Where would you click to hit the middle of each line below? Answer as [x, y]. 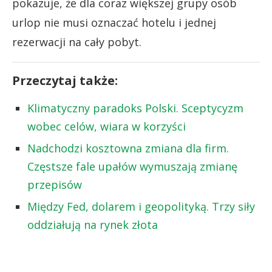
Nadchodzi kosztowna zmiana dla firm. [128, 148]
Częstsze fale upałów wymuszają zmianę [132, 166]
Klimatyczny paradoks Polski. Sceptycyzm [135, 108]
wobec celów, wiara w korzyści [107, 126]
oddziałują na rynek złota [93, 224]
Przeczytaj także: [65, 80]
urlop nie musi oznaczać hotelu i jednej [114, 22]
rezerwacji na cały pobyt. [77, 42]
